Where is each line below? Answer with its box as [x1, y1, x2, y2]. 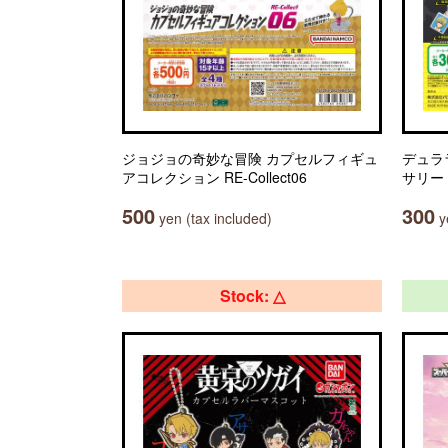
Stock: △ [219, 284, 285, 307]
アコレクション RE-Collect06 [122, 167, 307, 187]
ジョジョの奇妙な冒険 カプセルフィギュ [122, 148, 378, 168]
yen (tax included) [155, 208, 272, 228]
